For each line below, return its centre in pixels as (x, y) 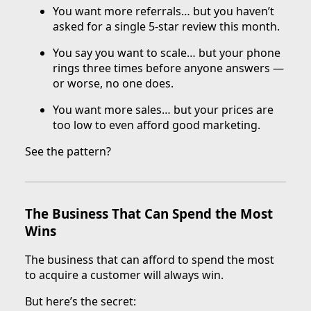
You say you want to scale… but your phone (167, 52)
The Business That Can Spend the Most (149, 213)
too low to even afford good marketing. (157, 125)
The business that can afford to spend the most (150, 260)
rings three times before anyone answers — (168, 68)
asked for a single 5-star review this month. (166, 26)
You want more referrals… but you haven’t (163, 11)
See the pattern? (68, 151)
